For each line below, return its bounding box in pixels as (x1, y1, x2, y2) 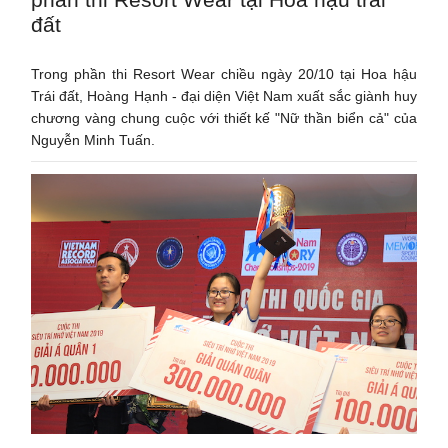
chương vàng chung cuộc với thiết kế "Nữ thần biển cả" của (31, 109, 417, 126)
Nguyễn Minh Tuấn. (31, 131, 172, 148)
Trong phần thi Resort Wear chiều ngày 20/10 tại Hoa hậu (31, 65, 417, 82)
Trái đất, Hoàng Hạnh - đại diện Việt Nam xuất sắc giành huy (31, 87, 417, 104)
